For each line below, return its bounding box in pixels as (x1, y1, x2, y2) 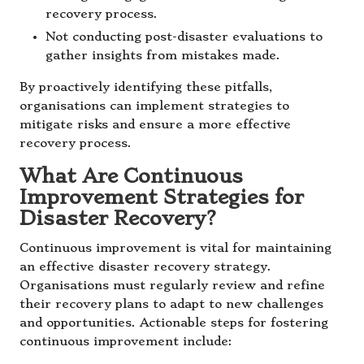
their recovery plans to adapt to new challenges (19, 297, 323, 311)
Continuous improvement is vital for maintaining (19, 240, 331, 255)
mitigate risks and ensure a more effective (19, 117, 291, 132)
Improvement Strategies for (19, 185, 304, 209)
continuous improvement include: (19, 334, 232, 349)
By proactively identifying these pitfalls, (19, 80, 272, 94)
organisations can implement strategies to (19, 98, 289, 113)
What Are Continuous (19, 164, 243, 188)
